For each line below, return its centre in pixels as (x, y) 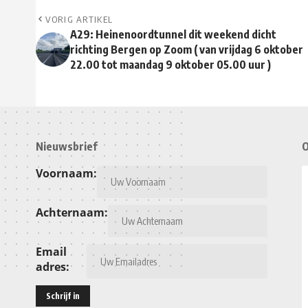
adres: (53, 267)
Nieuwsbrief (67, 147)
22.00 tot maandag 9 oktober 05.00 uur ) (170, 65)
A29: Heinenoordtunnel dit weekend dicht (173, 35)
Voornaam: (66, 174)
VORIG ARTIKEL (79, 20)
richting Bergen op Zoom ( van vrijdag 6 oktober (187, 50)
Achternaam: (72, 213)
